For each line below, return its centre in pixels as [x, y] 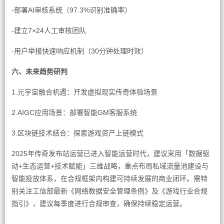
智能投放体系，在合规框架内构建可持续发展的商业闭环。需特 [109, 178]
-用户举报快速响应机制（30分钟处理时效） [79, 51]
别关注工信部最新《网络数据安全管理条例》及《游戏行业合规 [109, 191]
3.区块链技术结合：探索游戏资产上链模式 [77, 133]
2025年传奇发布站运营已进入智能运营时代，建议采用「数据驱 [110, 153]
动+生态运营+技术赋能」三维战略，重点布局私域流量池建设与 [110, 166]
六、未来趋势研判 [39, 71]
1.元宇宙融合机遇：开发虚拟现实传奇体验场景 [84, 92]
